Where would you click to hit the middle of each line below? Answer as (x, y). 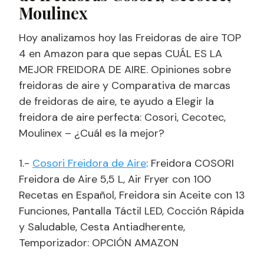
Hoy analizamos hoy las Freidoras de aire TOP (130, 37)
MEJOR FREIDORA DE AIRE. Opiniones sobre (125, 69)
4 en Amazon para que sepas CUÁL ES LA (121, 53)
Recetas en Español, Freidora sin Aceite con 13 (132, 195)
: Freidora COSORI (190, 163)
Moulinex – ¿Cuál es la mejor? (92, 133)
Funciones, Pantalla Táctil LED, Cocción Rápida (131, 211)
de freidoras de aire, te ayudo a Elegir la (116, 101)
